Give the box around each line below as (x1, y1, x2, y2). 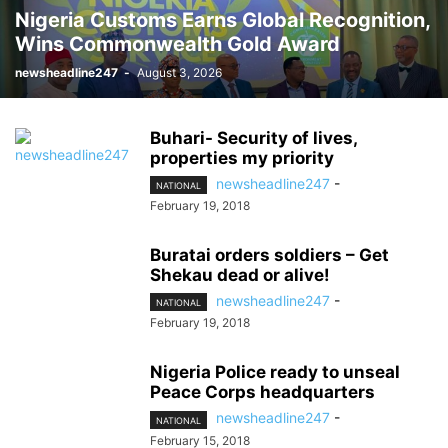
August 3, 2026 (137, 65, 222, 80)
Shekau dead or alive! (150, 265, 330, 286)
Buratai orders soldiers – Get (150, 245, 389, 266)
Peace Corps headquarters (150, 382, 375, 403)
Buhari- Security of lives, (150, 128, 357, 148)
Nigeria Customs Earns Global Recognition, (15, 8, 430, 32)
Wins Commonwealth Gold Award (15, 32, 340, 56)
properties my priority (150, 148, 334, 168)
